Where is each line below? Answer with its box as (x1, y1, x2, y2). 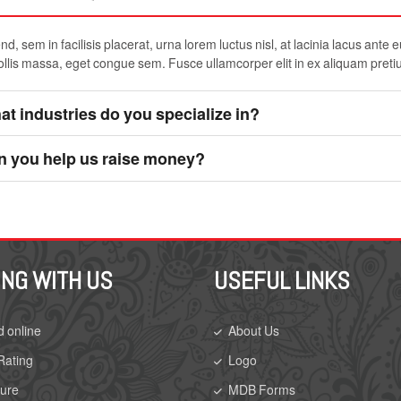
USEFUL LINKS (214, 264, 350, 296)
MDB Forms (228, 380, 295, 398)
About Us (228, 320, 279, 339)
